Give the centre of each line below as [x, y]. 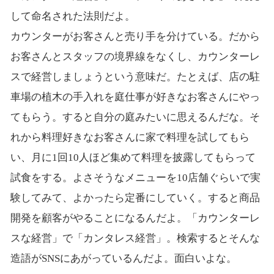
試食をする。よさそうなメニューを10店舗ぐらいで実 [135, 178]
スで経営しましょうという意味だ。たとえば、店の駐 [135, 77]
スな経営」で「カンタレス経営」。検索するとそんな [135, 239]
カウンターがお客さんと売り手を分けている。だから [135, 37]
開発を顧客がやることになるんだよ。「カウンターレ [135, 218]
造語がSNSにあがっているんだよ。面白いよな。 [123, 259]
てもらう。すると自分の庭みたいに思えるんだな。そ [135, 117]
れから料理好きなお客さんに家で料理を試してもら [130, 138]
